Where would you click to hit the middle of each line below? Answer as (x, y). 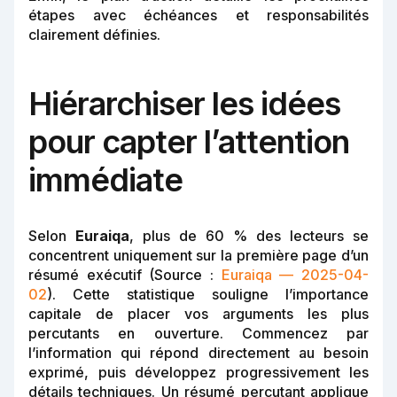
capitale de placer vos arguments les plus (198, 314)
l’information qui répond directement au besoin (198, 353)
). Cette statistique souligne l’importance (208, 295)
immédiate (105, 180)
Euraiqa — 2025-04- (295, 275)
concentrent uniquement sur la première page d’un (198, 256)
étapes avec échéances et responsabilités (198, 16)
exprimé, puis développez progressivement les (198, 373)
